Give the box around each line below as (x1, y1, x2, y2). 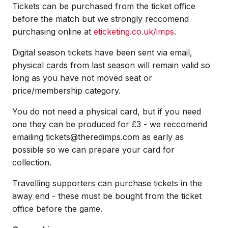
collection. (12, 157, 51, 167)
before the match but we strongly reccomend (12, 14, 189, 24)
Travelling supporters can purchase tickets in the (12, 178, 202, 188)
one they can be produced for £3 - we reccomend (12, 119, 207, 129)
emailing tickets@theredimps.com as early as (12, 132, 184, 142)
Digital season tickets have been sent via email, (12, 47, 192, 58)
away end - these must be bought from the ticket (12, 191, 202, 201)
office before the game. (12, 204, 102, 214)
